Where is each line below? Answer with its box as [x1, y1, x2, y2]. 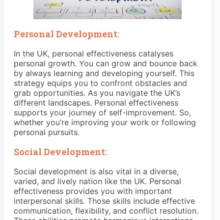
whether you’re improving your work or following [14, 117, 196, 127]
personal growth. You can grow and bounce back [14, 58, 197, 68]
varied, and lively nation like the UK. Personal [14, 176, 181, 186]
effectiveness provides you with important [14, 186, 172, 196]
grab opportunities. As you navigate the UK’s [14, 87, 180, 98]
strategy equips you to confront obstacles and [14, 78, 187, 88]
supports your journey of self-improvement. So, [14, 107, 191, 117]
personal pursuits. [14, 127, 80, 137]
